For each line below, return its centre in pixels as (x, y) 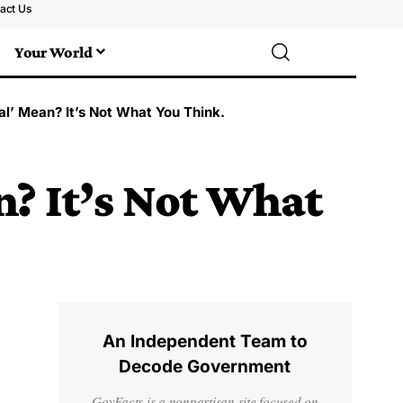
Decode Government (205, 366)
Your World (54, 52)
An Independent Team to (205, 341)
